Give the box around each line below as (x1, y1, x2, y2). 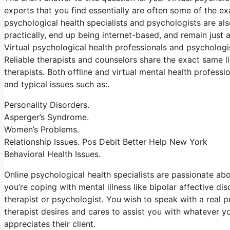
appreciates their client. (4, 219, 95, 229)
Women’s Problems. (4, 124, 79, 135)
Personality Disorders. (4, 100, 89, 110)
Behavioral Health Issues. (4, 149, 101, 159)
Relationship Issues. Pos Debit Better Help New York (4, 137, 207, 147)
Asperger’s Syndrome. (4, 112, 89, 122)
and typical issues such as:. (4, 79, 109, 89)
